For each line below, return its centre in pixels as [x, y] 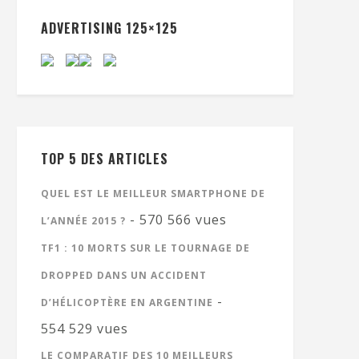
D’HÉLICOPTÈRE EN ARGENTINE [127, 303]
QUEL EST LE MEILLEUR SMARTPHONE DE [153, 194]
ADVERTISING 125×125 [109, 28]
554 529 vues [85, 329]
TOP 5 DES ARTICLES [105, 159]
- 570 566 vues [176, 220]
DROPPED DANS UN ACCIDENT [124, 275]
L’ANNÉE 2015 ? [83, 221]
